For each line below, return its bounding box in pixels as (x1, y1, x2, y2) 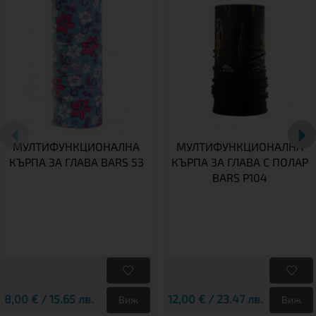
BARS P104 (212, 170, 267, 184)
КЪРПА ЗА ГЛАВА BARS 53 (8, 154, 144, 169)
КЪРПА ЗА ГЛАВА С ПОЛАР (171, 154, 308, 169)
